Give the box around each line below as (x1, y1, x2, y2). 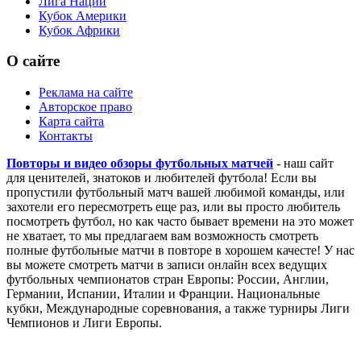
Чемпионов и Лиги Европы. (6, 315, 162, 330)
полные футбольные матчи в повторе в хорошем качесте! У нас (6, 243, 355, 257)
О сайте (6, 52, 60, 70)
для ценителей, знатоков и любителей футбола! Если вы (6, 170, 317, 185)
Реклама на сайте (39, 85, 133, 99)
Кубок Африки (39, 23, 120, 37)
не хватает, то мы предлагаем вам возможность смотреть (6, 228, 318, 243)
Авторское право (39, 99, 132, 114)
